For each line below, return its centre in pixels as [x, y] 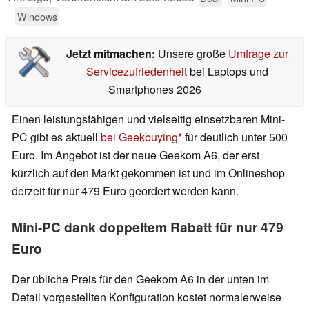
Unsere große [193, 54]
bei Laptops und [227, 72]
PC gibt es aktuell [56, 137]
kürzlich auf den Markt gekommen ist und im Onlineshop [148, 173]
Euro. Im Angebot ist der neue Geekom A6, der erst [136, 155]
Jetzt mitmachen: [112, 54]
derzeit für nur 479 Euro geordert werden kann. [125, 191]
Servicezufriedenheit [136, 72]
